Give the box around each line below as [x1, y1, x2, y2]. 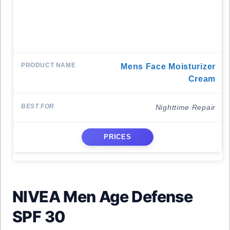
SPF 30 [12, 207, 66, 226]
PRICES [104, 133, 131, 141]
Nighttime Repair [155, 103, 216, 111]
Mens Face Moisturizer [121, 62, 216, 71]
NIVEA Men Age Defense [12, 187, 193, 206]
